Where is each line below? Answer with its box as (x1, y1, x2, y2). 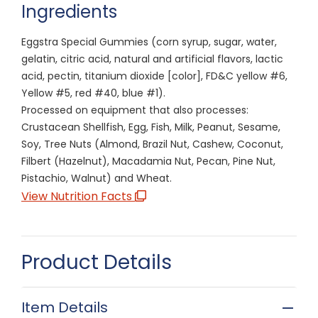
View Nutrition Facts (21, 187, 135, 204)
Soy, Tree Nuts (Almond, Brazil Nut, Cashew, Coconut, (21, 136, 283, 151)
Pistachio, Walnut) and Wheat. (21, 170, 172, 185)
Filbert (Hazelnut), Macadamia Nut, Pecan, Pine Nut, (21, 153, 275, 168)
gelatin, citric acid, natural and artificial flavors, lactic (21, 51, 283, 66)
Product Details (21, 248, 172, 276)
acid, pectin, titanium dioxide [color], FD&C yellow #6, (21, 68, 287, 83)
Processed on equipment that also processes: (21, 102, 248, 117)
